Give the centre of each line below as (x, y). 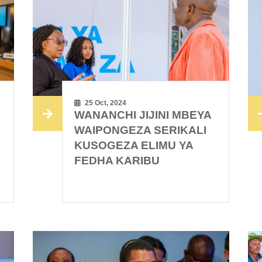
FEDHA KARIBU (117, 161)
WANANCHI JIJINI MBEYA (143, 115)
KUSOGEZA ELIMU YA (134, 146)
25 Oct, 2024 (105, 103)
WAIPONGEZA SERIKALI (141, 130)
